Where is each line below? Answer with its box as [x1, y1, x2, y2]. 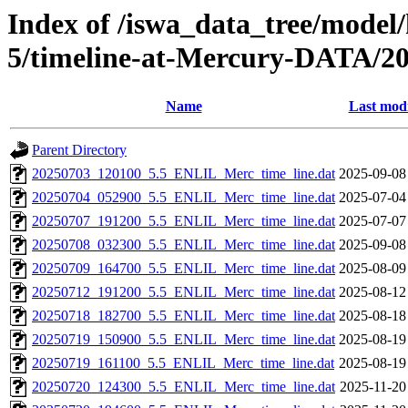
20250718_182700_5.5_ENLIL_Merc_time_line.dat [32, 308, 335, 324]
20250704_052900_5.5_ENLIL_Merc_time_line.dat [32, 189, 335, 206]
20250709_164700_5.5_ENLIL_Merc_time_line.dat [32, 260, 335, 277]
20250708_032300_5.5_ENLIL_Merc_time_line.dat [32, 237, 335, 253]
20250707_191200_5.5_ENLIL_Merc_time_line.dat [32, 213, 335, 229]
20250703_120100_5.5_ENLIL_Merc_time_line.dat [32, 166, 335, 182]
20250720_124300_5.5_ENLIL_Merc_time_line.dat [32, 379, 335, 395]
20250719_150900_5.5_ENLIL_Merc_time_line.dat [32, 331, 335, 348]
